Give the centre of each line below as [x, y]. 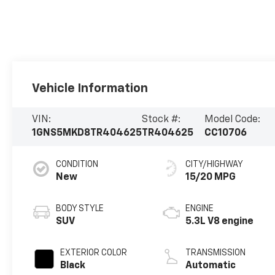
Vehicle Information [90, 88]
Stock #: [161, 120]
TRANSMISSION [216, 253]
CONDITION [77, 165]
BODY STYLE [80, 209]
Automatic [211, 266]
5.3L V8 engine [220, 222]
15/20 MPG [211, 178]
